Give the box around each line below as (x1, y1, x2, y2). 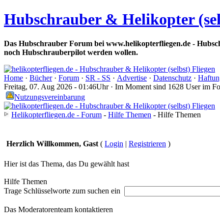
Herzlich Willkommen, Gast (6, 139, 98, 148)
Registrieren (129, 139, 166, 148)
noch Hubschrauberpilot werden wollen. (4, 48, 138, 56)
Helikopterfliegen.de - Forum (11, 110, 102, 119)
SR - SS (85, 73, 110, 82)
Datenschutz (153, 73, 192, 82)
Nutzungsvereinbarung (14, 92, 85, 101)
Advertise (117, 73, 147, 82)
